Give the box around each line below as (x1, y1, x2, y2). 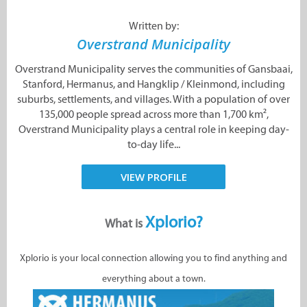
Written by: (128, 19, 179, 33)
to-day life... (127, 138, 180, 151)
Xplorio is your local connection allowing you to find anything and (20, 252, 287, 265)
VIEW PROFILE (120, 170, 187, 184)
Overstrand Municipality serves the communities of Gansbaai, (14, 62, 293, 76)
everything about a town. (101, 273, 206, 285)
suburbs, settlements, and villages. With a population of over (17, 93, 290, 106)
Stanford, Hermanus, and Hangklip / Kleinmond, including (22, 77, 285, 91)
